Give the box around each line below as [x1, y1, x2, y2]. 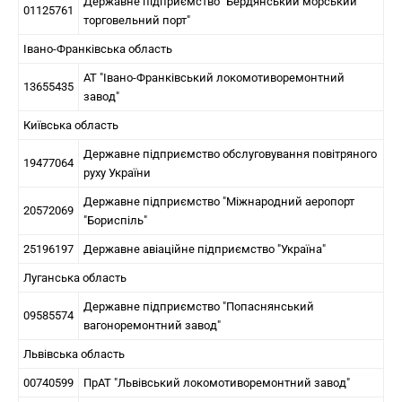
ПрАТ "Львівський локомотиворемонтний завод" [83, 376, 350, 389]
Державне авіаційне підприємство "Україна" [83, 242, 326, 256]
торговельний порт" [83, 13, 190, 27]
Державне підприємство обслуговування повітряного [83, 147, 377, 161]
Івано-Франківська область [23, 42, 172, 56]
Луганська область [23, 271, 127, 284]
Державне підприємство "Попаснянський [83, 300, 314, 313]
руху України [83, 166, 151, 179]
